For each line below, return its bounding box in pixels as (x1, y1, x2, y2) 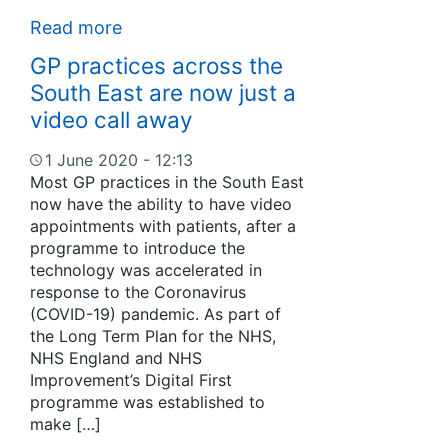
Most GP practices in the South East (30, 172, 304, 193)
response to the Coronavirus (30, 282, 246, 303)
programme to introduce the (30, 238, 245, 259)
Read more (30, 17, 122, 39)
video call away (30, 105, 205, 133)
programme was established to (30, 392, 265, 413)
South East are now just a (30, 78, 296, 106)
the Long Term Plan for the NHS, (30, 326, 276, 347)
